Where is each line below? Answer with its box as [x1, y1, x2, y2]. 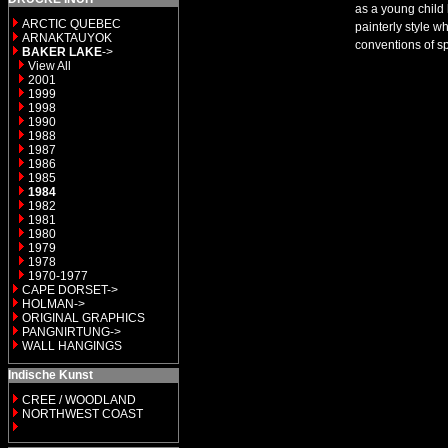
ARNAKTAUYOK [22, 31, 112, 45]
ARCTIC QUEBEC [22, 17, 121, 31]
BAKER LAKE [22, 45, 102, 59]
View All [28, 59, 71, 73]
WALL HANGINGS [22, 339, 122, 353]
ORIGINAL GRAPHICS [22, 311, 145, 325]
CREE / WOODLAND [19, 393, 136, 407]
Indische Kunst [8, 368, 93, 382]
